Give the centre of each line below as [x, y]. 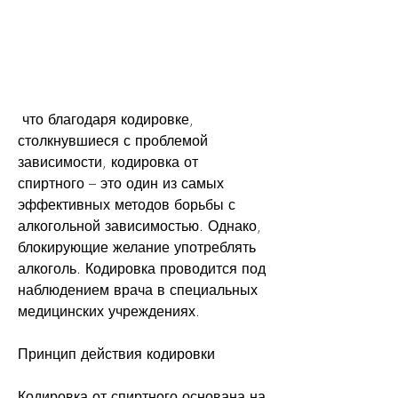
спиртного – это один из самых [121, 183]
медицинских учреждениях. [109, 310]
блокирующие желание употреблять [137, 247]
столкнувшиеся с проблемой [113, 140]
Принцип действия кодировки [116, 353]
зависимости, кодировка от [108, 161]
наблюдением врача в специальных [138, 289]
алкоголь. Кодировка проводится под [142, 268]
